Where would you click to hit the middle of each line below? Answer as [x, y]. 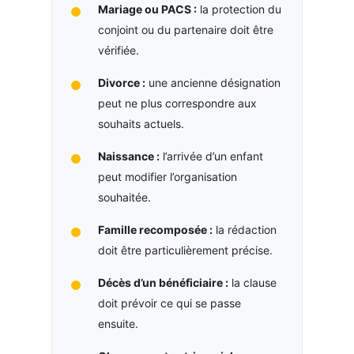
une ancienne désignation [213, 82]
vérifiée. [118, 50]
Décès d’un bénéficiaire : [163, 282]
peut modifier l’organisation [167, 176]
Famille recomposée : [155, 229]
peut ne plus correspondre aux [177, 103]
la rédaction [244, 229]
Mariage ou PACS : [147, 9]
